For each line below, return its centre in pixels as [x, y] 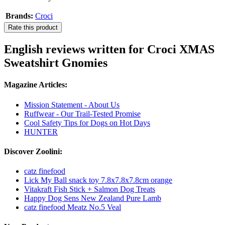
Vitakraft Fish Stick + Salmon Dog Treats [90, 189]
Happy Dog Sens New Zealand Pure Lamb [93, 198]
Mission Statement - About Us [72, 104]
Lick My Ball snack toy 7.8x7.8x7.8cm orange [98, 180]
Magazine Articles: [36, 85]
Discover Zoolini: [33, 151]
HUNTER [41, 132]
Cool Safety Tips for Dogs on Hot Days [87, 123]
